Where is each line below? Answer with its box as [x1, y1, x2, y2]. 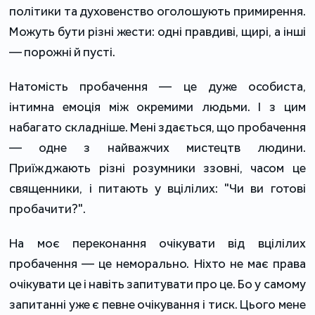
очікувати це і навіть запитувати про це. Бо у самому [9, 276, 306, 292]
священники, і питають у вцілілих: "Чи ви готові [9, 181, 306, 197]
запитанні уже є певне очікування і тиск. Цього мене [9, 297, 306, 313]
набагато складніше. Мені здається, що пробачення [9, 120, 306, 136]
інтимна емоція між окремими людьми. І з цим [9, 99, 306, 115]
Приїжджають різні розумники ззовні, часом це [9, 160, 306, 176]
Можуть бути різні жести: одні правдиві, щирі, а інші [9, 24, 306, 40]
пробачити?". [9, 201, 86, 217]
